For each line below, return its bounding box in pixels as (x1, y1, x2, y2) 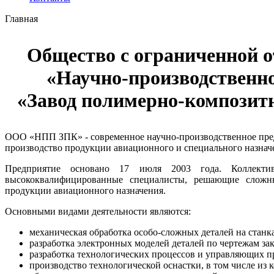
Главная (5, 13, 38, 24)
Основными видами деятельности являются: (5, 206, 191, 217)
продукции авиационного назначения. (5, 185, 166, 196)
